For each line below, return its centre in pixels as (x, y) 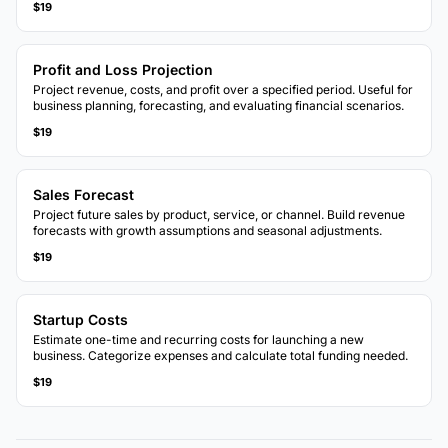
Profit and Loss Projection (123, 70)
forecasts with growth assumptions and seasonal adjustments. (207, 231)
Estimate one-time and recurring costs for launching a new (198, 340)
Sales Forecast (83, 195)
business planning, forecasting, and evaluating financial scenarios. (218, 106)
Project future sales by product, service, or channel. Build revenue (219, 215)
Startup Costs (80, 320)
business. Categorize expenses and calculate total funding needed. (220, 356)
